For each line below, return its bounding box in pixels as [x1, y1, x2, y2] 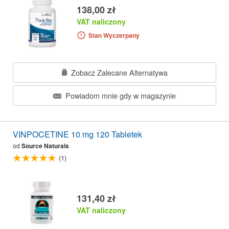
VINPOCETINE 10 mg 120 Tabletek [13, 128, 142, 141]
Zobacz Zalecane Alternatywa [68, 66, 168, 78]
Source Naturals [21, 141, 69, 151]
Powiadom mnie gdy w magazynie [63, 90, 176, 101]
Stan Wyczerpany [88, 30, 140, 40]
